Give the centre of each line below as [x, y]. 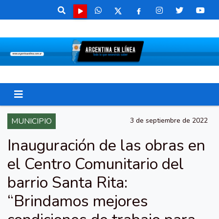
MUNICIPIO [32, 121]
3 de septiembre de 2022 [169, 120]
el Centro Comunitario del [96, 164]
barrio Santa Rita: [67, 183]
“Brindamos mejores [78, 201]
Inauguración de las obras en [106, 145]
